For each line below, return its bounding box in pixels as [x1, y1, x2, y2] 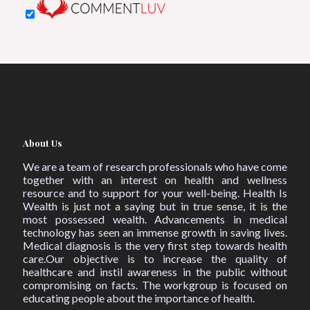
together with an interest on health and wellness [23, 173, 287, 187]
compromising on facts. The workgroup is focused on [23, 278, 287, 292]
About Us [23, 137, 62, 149]
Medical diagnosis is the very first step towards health [23, 239, 287, 253]
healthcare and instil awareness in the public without [23, 265, 287, 279]
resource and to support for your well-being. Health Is [23, 186, 287, 200]
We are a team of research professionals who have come [23, 160, 287, 174]
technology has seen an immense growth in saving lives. [23, 226, 287, 239]
